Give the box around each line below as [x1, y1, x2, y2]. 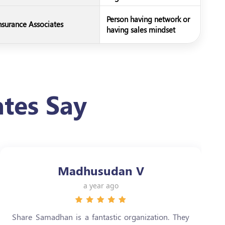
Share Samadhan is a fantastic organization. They [12, 211, 189, 222]
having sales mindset [106, 25, 175, 35]
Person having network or [106, 14, 190, 24]
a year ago [83, 181, 119, 190]
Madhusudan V [57, 162, 144, 178]
